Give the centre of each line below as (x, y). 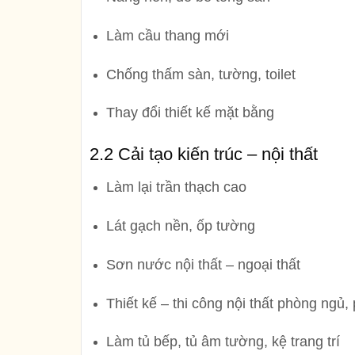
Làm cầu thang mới (167, 35)
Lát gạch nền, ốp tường (180, 225)
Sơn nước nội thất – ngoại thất (203, 264)
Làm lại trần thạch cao (176, 187)
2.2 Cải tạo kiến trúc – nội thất (204, 155)
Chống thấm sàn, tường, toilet (200, 74)
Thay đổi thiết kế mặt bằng (190, 113)
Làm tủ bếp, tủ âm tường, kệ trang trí (223, 342)
